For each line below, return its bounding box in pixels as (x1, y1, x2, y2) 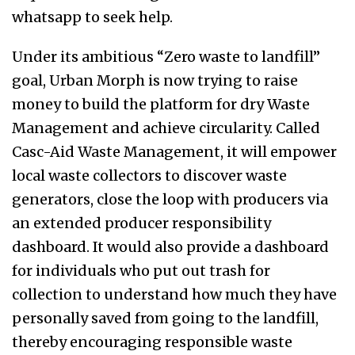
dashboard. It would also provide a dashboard (12, 238, 329, 257)
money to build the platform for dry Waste (12, 95, 310, 114)
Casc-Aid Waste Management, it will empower (12, 143, 337, 162)
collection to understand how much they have (12, 285, 337, 304)
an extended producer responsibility (12, 214, 271, 233)
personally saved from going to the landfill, (12, 309, 319, 328)
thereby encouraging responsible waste (12, 333, 292, 352)
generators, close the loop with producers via (12, 190, 328, 209)
